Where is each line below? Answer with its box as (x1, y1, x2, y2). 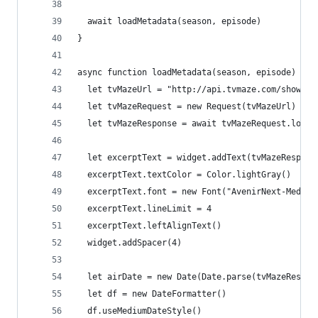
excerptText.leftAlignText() (77, 221, 221, 231)
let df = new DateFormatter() (77, 289, 226, 299)
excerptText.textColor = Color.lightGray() (77, 170, 291, 180)
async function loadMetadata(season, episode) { (77, 67, 306, 77)
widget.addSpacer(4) (77, 238, 182, 248)
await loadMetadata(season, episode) (77, 16, 261, 26)
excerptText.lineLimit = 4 (77, 204, 212, 214)
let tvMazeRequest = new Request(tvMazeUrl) (77, 102, 296, 111)
